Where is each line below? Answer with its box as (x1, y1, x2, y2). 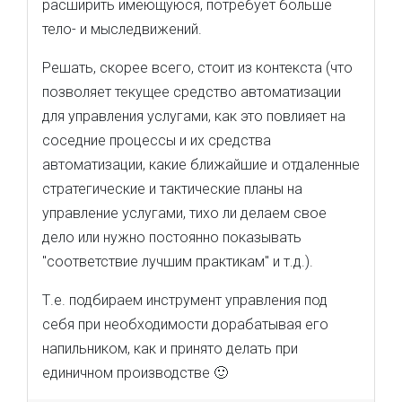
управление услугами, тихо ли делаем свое (42, 205, 327, 222)
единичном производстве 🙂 (42, 364, 228, 381)
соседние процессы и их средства (42, 132, 271, 149)
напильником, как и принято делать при (42, 340, 298, 357)
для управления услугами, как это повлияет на (42, 108, 345, 125)
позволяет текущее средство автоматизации (42, 83, 341, 100)
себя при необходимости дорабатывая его (42, 316, 328, 333)
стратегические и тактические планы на (42, 180, 302, 197)
